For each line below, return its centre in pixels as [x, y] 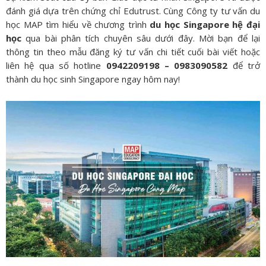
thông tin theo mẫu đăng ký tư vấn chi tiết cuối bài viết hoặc [133, 52]
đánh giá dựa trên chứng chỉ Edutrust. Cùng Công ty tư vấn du [133, 11]
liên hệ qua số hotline [56, 65]
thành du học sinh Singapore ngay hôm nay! [93, 79]
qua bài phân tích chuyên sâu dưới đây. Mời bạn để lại [141, 38]
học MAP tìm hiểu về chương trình [78, 24]
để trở [244, 65]
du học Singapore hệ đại [205, 24]
